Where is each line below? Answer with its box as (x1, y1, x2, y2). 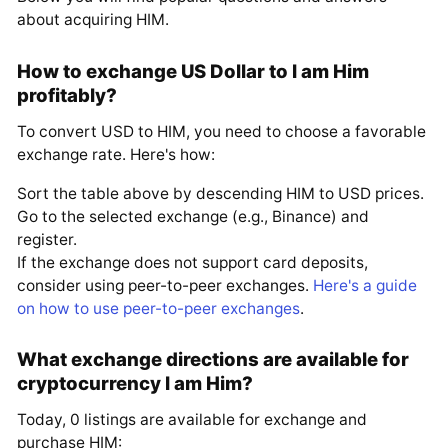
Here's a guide (313, 275, 418, 295)
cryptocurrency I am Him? (17, 372, 254, 395)
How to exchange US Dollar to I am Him (17, 60, 370, 83)
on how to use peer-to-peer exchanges (17, 298, 301, 318)
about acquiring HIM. (17, 10, 170, 30)
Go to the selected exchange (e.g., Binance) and (17, 206, 370, 226)
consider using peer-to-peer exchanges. (17, 275, 314, 295)
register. (17, 229, 78, 249)
